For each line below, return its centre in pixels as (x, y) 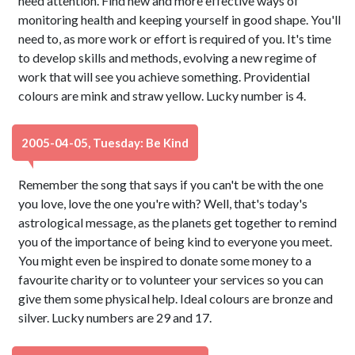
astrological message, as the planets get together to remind (178, 222)
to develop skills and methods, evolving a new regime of (168, 57)
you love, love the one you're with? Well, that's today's (163, 203)
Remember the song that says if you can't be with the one (171, 184)
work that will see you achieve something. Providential (164, 76)
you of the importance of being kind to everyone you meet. (176, 241)
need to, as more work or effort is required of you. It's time (175, 38)
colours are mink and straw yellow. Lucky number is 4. (162, 95)
